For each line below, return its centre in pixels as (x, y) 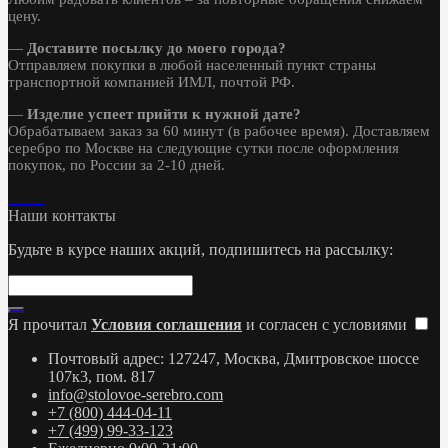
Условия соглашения (166, 325)
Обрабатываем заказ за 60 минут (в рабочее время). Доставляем (219, 131)
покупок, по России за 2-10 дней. (116, 165)
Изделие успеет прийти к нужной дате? (164, 114)
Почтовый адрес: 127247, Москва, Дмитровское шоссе (233, 359)
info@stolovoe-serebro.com (135, 395)
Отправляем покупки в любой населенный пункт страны (192, 65)
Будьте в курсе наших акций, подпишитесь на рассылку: (200, 250)
